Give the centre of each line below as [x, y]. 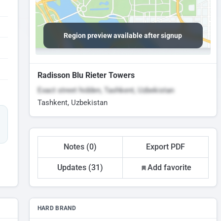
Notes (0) [80, 147]
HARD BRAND [57, 208]
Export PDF [166, 147]
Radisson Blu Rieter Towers [86, 75]
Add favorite [169, 168]
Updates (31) [80, 168]
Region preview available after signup [123, 36]
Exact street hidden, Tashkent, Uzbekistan [106, 90]
